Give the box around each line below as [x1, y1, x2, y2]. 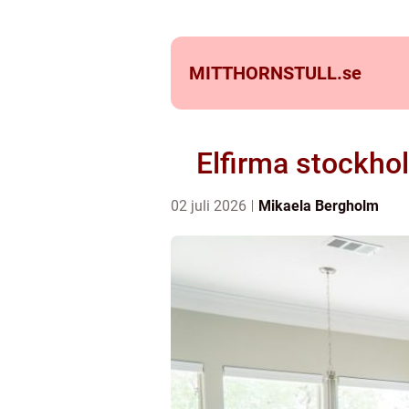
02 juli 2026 [171, 197, 250, 215]
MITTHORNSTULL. [189, 62, 342, 84]
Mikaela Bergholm [258, 197, 379, 215]
